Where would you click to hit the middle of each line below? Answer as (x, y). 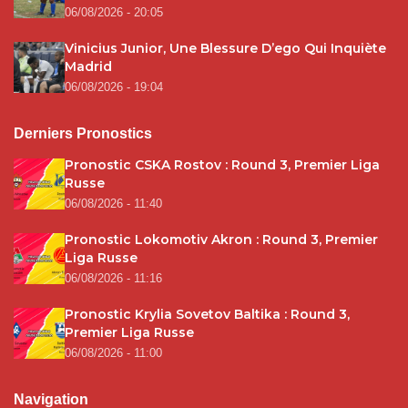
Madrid (88, 67)
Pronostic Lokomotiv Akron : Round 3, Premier (221, 240)
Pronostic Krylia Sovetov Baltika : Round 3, (207, 315)
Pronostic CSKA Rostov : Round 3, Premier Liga (222, 165)
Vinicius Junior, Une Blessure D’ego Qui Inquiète (225, 49)
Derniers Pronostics (83, 134)
